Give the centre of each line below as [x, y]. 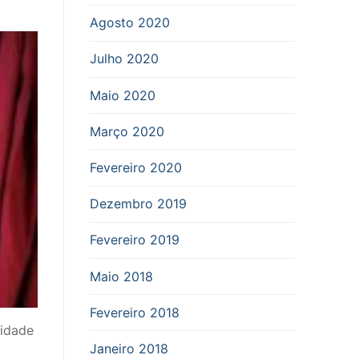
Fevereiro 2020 [136, 167]
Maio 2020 [123, 95]
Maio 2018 [121, 276]
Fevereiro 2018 [135, 312]
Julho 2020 [124, 59]
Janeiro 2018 [129, 348]
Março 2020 [127, 131]
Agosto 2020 [130, 23]
